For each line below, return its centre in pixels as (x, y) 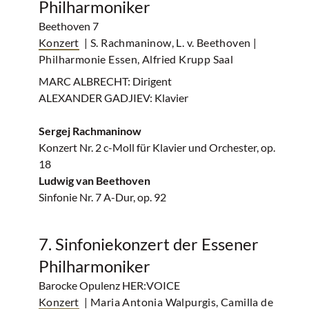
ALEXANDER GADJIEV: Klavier (113, 98)
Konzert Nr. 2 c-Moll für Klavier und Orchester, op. (157, 147)
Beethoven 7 (69, 26)
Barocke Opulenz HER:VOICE (109, 285)
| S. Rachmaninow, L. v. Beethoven (168, 42)
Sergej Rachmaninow (90, 131)
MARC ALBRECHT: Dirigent (105, 81)
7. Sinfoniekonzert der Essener (149, 244)
